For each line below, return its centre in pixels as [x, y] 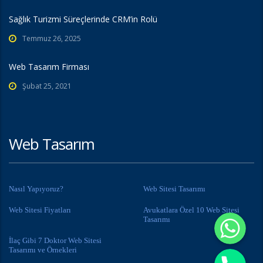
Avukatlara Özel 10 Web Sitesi [191, 210]
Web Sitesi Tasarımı [174, 189]
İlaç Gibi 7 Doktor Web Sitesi [55, 241]
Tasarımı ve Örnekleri [43, 250]
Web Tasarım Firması [49, 67]
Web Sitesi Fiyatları [40, 210]
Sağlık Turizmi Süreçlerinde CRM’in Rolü [83, 19]
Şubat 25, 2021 [47, 86]
